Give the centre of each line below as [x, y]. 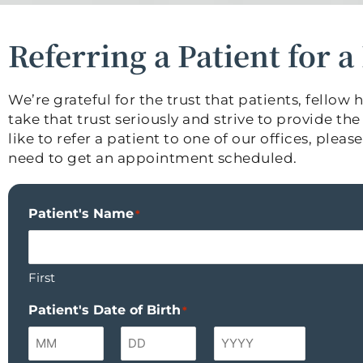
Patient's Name [81, 214]
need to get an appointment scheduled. [153, 158]
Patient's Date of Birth [105, 310]
